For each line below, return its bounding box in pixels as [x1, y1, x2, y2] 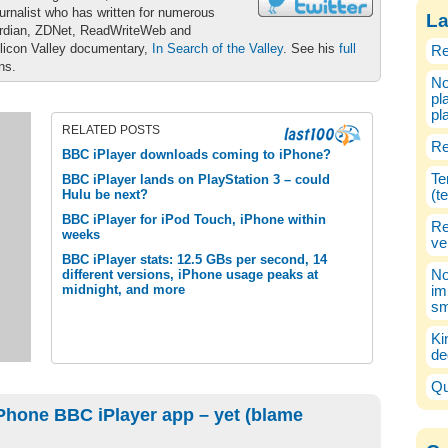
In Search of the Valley [152, 41, 283, 56]
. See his [283, 41, 339, 56]
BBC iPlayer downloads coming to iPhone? [62, 147, 331, 162]
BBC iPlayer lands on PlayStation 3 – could [62, 172, 330, 187]
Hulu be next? [62, 187, 148, 202]
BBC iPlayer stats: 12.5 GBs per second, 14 [62, 252, 327, 267]
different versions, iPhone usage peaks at [62, 267, 318, 282]
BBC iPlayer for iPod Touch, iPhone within [62, 212, 326, 227]
